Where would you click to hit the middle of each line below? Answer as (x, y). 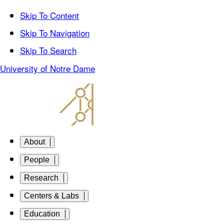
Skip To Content (49, 15)
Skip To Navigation (55, 33)
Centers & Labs (51, 196)
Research (41, 178)
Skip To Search (48, 50)
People (37, 160)
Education (42, 214)
